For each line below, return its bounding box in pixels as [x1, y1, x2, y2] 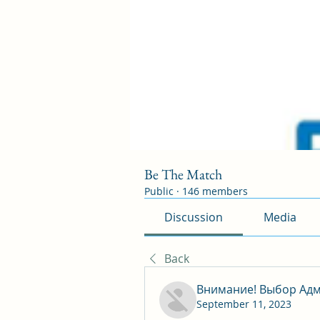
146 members [182, 184, 248, 198]
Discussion [164, 209, 224, 225]
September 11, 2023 [196, 297, 291, 311]
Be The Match [144, 165, 222, 184]
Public [144, 184, 174, 198]
